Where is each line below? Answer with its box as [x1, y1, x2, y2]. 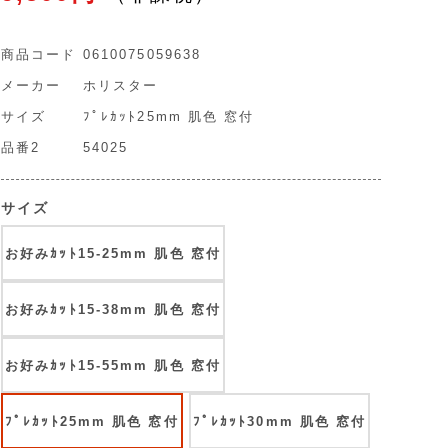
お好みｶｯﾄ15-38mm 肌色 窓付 [5, 301, 221, 317]
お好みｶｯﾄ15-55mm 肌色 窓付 [5, 357, 221, 373]
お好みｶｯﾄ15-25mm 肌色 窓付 [5, 245, 221, 261]
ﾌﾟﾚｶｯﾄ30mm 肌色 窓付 [192, 413, 367, 429]
